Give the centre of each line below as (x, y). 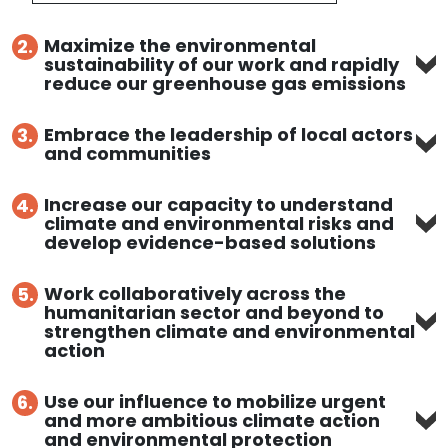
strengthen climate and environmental (229, 332)
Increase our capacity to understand (218, 205)
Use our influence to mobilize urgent (215, 402)
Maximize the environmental (180, 46)
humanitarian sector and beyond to (214, 313)
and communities (127, 154)
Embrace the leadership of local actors (228, 135)
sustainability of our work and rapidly (221, 65)
